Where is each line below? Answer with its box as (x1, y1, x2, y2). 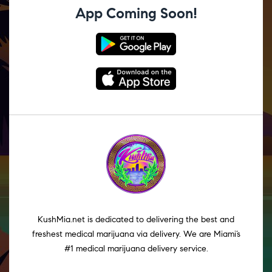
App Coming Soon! (75, 4, 197, 22)
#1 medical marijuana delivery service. (64, 243, 208, 254)
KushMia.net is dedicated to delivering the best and (38, 214, 234, 225)
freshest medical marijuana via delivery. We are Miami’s (32, 228, 240, 239)
